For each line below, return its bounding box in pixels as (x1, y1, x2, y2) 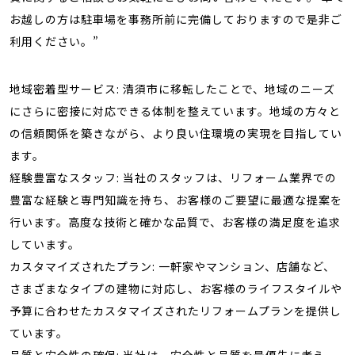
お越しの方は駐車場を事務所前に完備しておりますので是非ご (10, 11, 342, 27)
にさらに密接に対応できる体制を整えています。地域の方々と (10, 103, 341, 119)
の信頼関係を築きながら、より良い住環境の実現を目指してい (10, 125, 342, 141)
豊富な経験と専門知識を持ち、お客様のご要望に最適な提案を (10, 192, 342, 208)
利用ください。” (10, 33, 99, 49)
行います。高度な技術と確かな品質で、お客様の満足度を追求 (10, 214, 341, 230)
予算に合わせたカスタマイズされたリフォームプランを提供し (10, 303, 342, 319)
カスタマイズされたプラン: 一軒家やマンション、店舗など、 (10, 258, 335, 274)
